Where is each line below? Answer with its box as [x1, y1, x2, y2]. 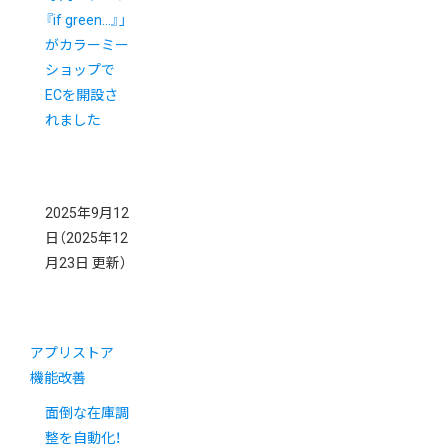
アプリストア [30, 344, 114, 361]
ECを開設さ [45, 86, 118, 103]
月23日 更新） [45, 254, 127, 271]
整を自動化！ [45, 429, 121, 446]
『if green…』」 [45, 11, 127, 28]
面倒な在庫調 [45, 404, 129, 421]
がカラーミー [45, 36, 129, 53]
